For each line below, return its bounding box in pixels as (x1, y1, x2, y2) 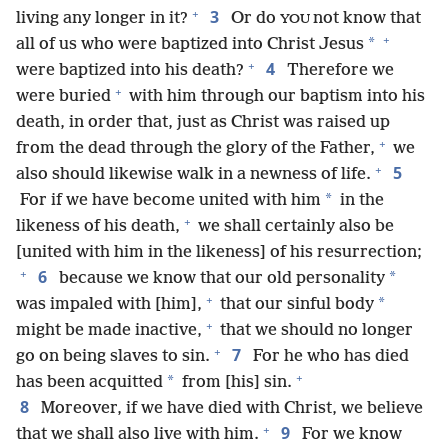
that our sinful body (216, 295, 374, 314)
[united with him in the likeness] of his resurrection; (16, 243, 422, 262)
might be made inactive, (16, 321, 202, 340)
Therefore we (283, 61, 394, 80)
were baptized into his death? (16, 61, 244, 80)
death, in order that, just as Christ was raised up (16, 113, 390, 132)
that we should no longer (216, 321, 413, 340)
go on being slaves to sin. (16, 347, 210, 366)
